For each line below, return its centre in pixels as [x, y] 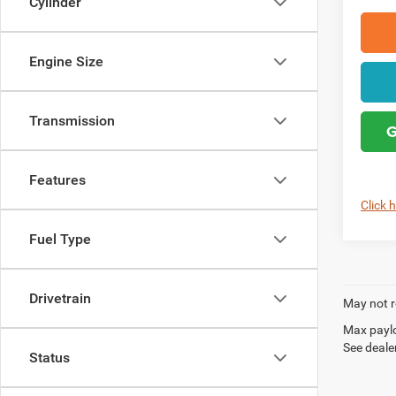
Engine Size [66, 61]
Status [49, 358]
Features [57, 180]
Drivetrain [60, 298]
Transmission [72, 121]
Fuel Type [60, 239]
